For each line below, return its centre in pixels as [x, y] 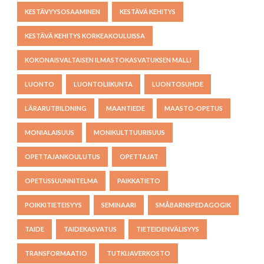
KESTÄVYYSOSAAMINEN [62, 12]
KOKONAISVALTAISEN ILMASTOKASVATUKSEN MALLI [108, 60]
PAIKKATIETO [139, 181]
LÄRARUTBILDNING [56, 108]
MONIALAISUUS [49, 133]
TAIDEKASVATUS [90, 229]
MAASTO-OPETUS [194, 108]
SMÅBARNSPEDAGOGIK [193, 205]
